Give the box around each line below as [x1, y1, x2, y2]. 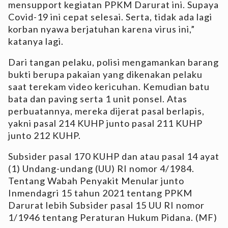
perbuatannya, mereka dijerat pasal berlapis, [8, 105, 205, 117]
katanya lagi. [8, 35, 64, 47]
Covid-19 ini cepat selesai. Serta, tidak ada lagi [8, 11, 212, 22]
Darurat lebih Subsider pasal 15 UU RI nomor [8, 199, 205, 211]
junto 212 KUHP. [8, 129, 81, 141]
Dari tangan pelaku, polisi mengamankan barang [8, 56, 219, 68]
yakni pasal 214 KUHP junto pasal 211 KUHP [8, 117, 203, 129]
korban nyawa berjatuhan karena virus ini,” [8, 23, 195, 35]
